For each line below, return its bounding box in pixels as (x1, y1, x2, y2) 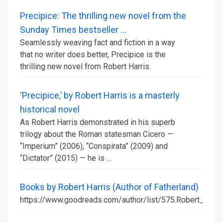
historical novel (20, 104, 80, 114)
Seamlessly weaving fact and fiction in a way (20, 38, 175, 47)
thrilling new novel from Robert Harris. (20, 62, 151, 71)
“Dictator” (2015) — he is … (20, 153, 111, 163)
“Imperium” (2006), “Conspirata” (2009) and (20, 141, 168, 151)
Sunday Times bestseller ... (20, 24, 126, 35)
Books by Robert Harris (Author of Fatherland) (20, 182, 199, 192)
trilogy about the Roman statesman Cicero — (20, 129, 173, 139)
